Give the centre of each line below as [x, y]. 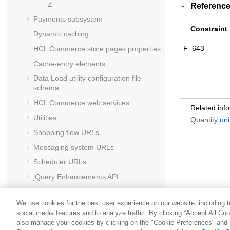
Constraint [209, 28]
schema [46, 88]
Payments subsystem [68, 19]
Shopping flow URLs [66, 132]
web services [107, 103]
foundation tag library [121, 191]
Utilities [45, 117]
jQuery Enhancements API [76, 177]
